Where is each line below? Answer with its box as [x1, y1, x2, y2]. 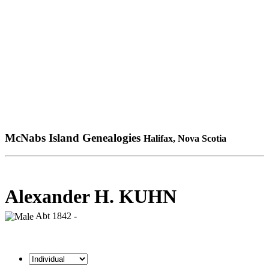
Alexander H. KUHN [5, 185, 177, 207]
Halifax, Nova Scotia [144, 133, 226, 144]
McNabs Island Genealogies [5, 131, 144, 144]
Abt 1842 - [34, 210, 77, 221]
